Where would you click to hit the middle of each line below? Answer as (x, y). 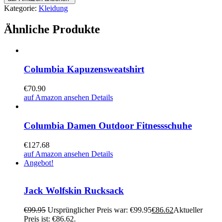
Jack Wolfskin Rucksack (74, 191)
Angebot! (39, 163)
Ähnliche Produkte (52, 29)
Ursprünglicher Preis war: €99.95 (100, 210)
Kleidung (53, 8)
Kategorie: (21, 8)
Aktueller (188, 210)
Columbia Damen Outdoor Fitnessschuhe (108, 125)
